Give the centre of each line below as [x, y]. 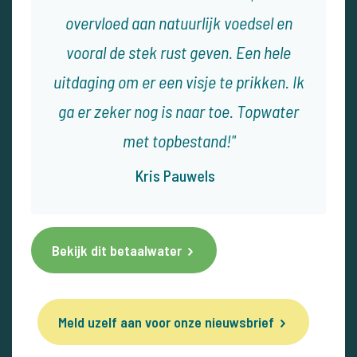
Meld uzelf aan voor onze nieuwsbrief [166, 322]
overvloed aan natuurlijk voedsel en [178, 22]
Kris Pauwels [175, 175]
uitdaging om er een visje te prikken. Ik [178, 81]
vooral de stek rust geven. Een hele [178, 51]
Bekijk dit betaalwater [117, 250]
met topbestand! [177, 140]
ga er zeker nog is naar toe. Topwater [178, 110]
